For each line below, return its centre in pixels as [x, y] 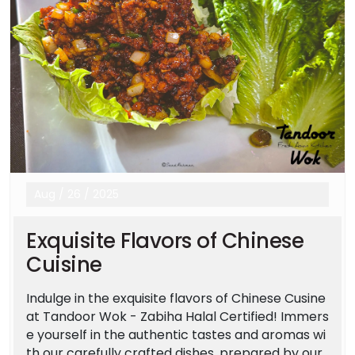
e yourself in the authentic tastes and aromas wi [176, 335]
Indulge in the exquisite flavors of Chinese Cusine [176, 299]
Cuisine [64, 265]
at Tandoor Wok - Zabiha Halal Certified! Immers [177, 317]
